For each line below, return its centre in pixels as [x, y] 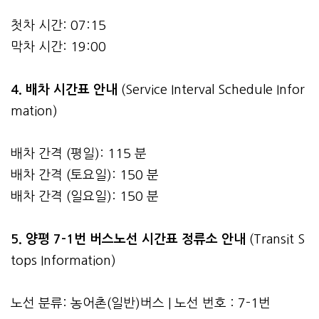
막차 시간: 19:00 [58, 47]
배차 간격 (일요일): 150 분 [85, 196]
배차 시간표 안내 [72, 89]
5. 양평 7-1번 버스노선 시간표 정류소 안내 [130, 239]
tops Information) [63, 260]
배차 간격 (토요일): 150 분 [85, 175]
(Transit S [277, 239]
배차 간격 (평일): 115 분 [79, 153]
